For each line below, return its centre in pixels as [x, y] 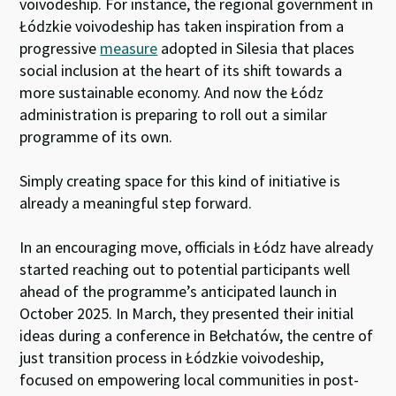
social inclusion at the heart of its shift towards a [181, 70]
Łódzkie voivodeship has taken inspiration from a [182, 26]
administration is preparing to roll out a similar [174, 114]
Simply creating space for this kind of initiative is [180, 180]
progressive [60, 48]
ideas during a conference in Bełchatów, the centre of [197, 335]
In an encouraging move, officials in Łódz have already [197, 247]
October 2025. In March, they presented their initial [187, 313]
